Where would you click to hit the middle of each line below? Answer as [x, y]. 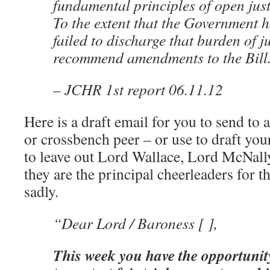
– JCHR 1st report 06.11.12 [138, 89]
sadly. [41, 191]
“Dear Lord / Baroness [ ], [135, 223]
